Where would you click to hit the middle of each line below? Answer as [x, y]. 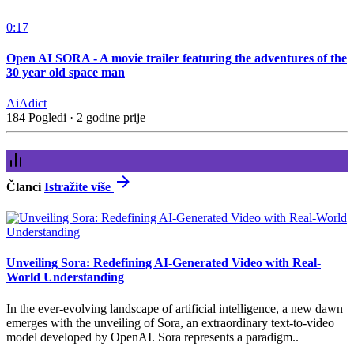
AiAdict [26, 104]
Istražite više [79, 186]
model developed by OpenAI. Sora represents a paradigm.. [153, 337]
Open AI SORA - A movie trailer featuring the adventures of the [177, 58]
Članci [25, 186]
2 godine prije [111, 118]
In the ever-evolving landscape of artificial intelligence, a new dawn [175, 308]
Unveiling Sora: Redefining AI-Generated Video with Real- [164, 263]
